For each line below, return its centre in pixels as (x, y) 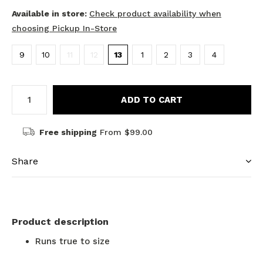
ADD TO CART (152, 100)
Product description (60, 221)
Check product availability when (155, 13)
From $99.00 (124, 132)
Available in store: (50, 13)
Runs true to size (74, 241)
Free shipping (68, 132)
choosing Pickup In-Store (64, 28)
